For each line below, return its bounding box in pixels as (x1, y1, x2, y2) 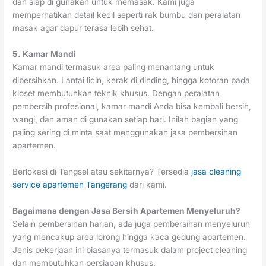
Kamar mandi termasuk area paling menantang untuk (12, 62, 215, 72)
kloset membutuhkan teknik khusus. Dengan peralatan (12, 88, 220, 99)
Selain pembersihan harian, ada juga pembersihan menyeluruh (12, 218, 251, 229)
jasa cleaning (191, 166, 242, 176)
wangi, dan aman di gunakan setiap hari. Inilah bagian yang (12, 115, 239, 125)
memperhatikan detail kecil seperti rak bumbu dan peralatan (12, 10, 241, 20)
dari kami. (129, 179, 167, 189)
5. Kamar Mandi (12, 49, 77, 59)
